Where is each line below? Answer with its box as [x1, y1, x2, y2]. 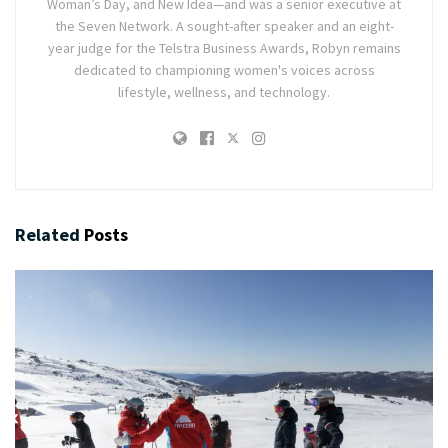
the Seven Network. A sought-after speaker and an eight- [54, 17, 394, 36]
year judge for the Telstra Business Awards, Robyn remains [47, 39, 401, 58]
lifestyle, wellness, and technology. [118, 83, 330, 102]
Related [15, 223, 80, 247]
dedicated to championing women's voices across [73, 61, 375, 80]
